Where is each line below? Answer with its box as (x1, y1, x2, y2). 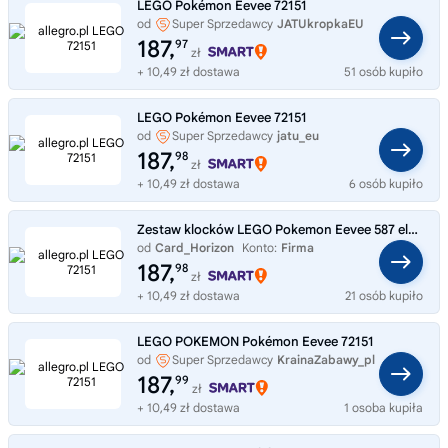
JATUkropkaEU (277, 15, 364, 31)
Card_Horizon (155, 239, 234, 255)
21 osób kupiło (345, 287, 423, 303)
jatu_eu (277, 127, 319, 143)
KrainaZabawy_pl (277, 351, 375, 367)
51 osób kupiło (344, 63, 423, 79)
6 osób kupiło (349, 175, 423, 191)
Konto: (242, 239, 277, 255)
